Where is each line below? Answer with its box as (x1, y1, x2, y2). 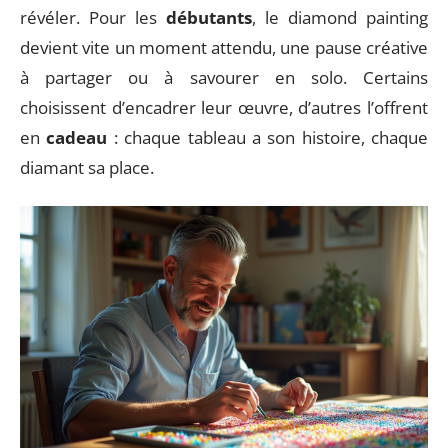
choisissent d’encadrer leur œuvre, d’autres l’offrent (20, 96, 428, 119)
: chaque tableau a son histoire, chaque (107, 126, 428, 149)
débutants (166, 6, 252, 29)
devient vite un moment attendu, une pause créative (20, 36, 428, 59)
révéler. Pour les (20, 6, 166, 29)
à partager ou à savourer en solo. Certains (20, 66, 428, 89)
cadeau (46, 126, 108, 149)
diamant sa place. (20, 156, 154, 179)
